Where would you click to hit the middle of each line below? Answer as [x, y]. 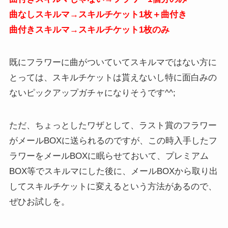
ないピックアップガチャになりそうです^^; [92, 93]
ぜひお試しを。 [39, 202]
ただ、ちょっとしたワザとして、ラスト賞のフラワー [113, 126]
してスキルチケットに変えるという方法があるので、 [113, 187]
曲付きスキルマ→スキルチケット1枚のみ [89, 30]
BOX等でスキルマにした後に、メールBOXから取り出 [113, 172]
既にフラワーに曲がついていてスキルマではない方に [113, 63]
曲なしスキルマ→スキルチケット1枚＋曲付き [98, 15]
